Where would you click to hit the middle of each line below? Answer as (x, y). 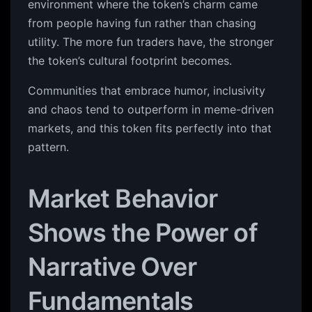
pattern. (48, 147)
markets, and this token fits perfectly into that (150, 128)
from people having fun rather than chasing (142, 23)
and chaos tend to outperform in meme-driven (151, 109)
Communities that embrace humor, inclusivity (147, 91)
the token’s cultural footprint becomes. (130, 61)
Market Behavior (123, 198)
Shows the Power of (143, 233)
